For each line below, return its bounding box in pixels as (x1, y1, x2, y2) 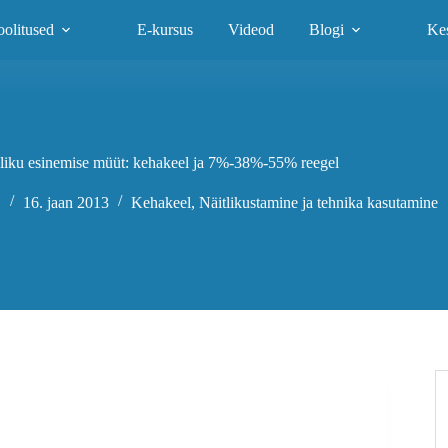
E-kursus (137, 21, 194, 38)
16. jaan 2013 (23, 193, 110, 211)
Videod (228, 21, 275, 38)
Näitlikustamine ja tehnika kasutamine (199, 193, 439, 211)
